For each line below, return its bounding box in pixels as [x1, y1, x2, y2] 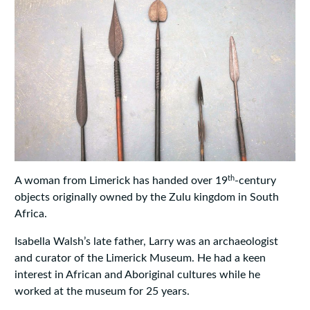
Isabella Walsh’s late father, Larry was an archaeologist [14, 236, 278, 248]
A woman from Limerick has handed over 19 [14, 175, 228, 187]
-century [234, 175, 276, 187]
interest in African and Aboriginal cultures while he [14, 269, 260, 281]
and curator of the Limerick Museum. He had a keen [14, 253, 266, 264]
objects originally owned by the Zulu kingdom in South [14, 192, 279, 203]
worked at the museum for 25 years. [14, 286, 190, 298]
